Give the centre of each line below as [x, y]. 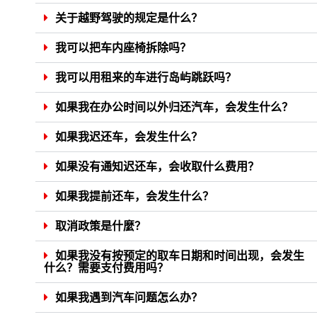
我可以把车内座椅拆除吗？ [123, 48]
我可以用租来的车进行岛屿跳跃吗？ [146, 78]
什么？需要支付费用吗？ [106, 268]
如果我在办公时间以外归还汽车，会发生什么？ [174, 108]
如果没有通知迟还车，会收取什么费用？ [157, 167]
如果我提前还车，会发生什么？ [134, 197]
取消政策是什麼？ [100, 226]
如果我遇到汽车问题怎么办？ [129, 298]
